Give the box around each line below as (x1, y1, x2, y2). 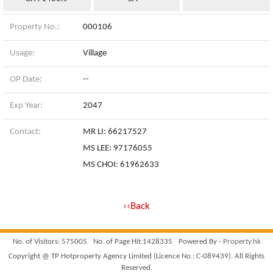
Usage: (9, 49, 35, 58)
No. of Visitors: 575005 (12, 238, 87, 246)
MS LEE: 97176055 (82, 144, 152, 153)
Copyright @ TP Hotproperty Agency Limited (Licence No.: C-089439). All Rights (9, 252, 264, 260)
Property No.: (9, 23, 60, 32)
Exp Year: (9, 101, 43, 110)
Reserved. (121, 264, 152, 272)
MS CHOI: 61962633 (82, 160, 159, 169)
